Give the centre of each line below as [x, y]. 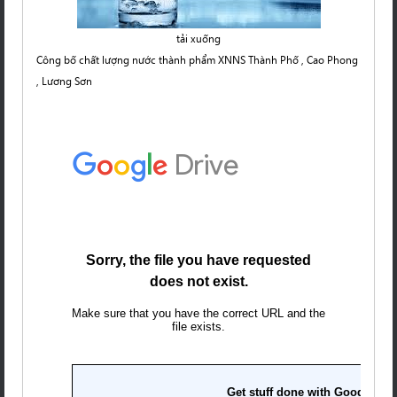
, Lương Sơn [64, 81]
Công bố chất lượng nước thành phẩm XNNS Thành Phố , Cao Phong [197, 59]
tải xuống [198, 38]
